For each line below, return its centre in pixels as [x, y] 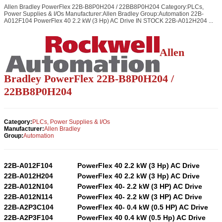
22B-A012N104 [28, 186]
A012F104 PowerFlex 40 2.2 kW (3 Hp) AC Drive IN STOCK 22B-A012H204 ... [109, 21]
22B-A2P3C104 [29, 207]
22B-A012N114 [28, 196]
